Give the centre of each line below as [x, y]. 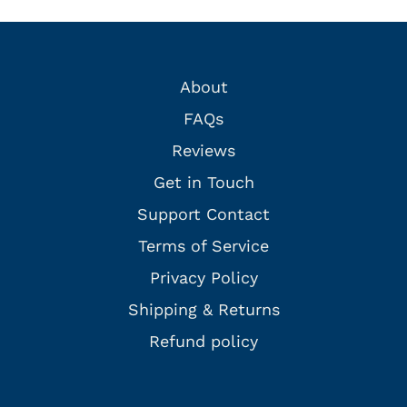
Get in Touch [203, 183]
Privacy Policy [203, 278]
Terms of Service [203, 246]
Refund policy [203, 342]
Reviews [203, 151]
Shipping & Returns [203, 310]
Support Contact [203, 214]
